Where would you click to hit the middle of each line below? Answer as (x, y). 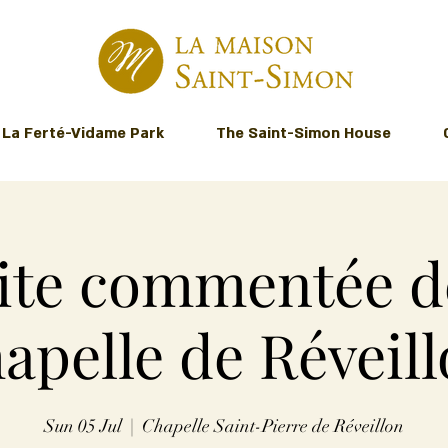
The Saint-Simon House (303, 133)
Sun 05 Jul (83, 426)
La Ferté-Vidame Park (83, 133)
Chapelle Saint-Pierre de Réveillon (273, 426)
